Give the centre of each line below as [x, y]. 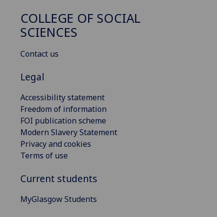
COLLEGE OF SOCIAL [80, 18]
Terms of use [44, 155]
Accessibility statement [62, 97]
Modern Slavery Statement [69, 132]
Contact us [39, 54]
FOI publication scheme [63, 120]
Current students [59, 179]
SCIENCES [49, 32]
